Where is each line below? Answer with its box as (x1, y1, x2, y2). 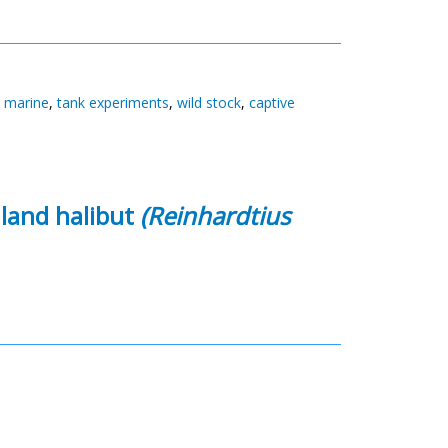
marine (4, 93, 49, 112)
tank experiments (57, 93, 169, 112)
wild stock (177, 93, 241, 112)
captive (249, 93, 295, 112)
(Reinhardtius (140, 199, 290, 232)
